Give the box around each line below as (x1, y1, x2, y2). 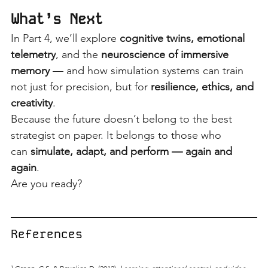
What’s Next (11, 9, 103, 28)
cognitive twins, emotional (120, 31, 248, 45)
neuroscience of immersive (101, 47, 232, 61)
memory (11, 63, 50, 77)
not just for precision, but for (11, 80, 148, 93)
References (11, 226, 83, 242)
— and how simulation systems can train (53, 63, 246, 77)
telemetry (11, 47, 56, 61)
